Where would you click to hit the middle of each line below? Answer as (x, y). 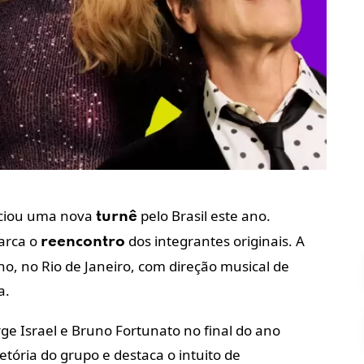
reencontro (83, 241)
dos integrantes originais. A (215, 240)
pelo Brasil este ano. (204, 215)
